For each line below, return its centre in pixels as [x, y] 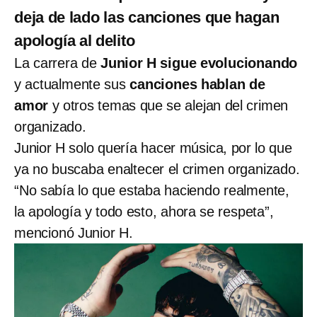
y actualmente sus [72, 84]
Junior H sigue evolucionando [199, 63]
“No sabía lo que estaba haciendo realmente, [152, 190]
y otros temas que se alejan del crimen [168, 105]
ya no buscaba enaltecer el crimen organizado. [157, 169]
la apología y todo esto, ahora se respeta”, [144, 211]
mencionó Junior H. [74, 232]
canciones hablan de [197, 84]
